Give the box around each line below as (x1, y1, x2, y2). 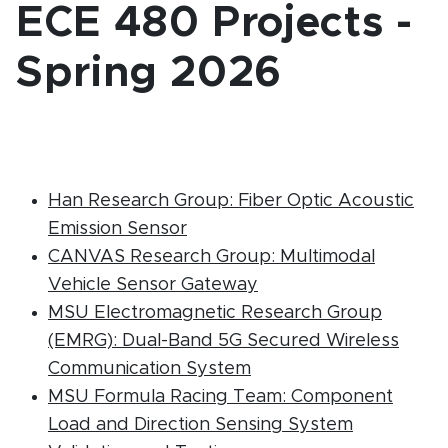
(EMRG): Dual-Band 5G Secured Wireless (48, 332, 399, 350)
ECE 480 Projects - (16, 2, 413, 45)
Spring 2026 (16, 52, 283, 95)
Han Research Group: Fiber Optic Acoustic (48, 192, 414, 210)
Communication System (48, 360, 251, 378)
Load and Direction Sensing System (48, 416, 353, 434)
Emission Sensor (48, 220, 187, 238)
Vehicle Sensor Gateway (48, 276, 258, 294)
